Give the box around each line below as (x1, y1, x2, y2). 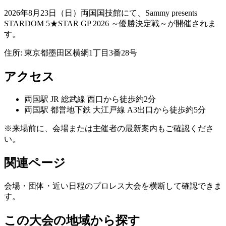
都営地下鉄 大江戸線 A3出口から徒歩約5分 (48, 105, 206, 115)
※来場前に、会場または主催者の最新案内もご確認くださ (4, 124, 214, 133)
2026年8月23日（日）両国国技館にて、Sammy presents (4, 8, 197, 17)
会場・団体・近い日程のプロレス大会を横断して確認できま (4, 182, 222, 191)
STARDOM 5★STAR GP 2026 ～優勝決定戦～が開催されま (4, 19, 216, 28)
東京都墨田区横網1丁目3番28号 (24, 48, 137, 57)
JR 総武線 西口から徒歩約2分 (48, 95, 156, 104)
